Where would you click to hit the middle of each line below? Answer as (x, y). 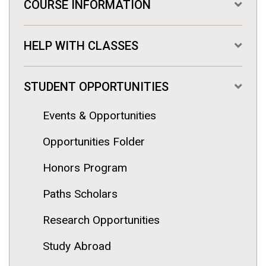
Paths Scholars (80, 194)
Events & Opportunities (99, 115)
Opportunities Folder (94, 141)
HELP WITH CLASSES (81, 45)
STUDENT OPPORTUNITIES (96, 87)
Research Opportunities (101, 220)
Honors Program (85, 167)
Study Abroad (77, 246)
